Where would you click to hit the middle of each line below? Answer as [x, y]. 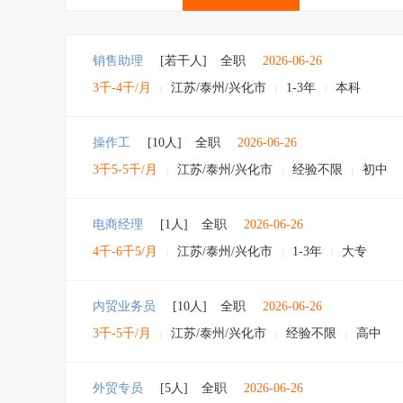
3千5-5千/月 [125, 170]
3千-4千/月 [122, 88]
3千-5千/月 [122, 333]
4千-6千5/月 [125, 251]
